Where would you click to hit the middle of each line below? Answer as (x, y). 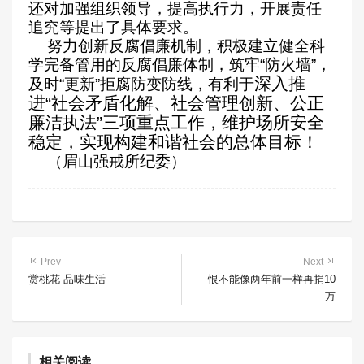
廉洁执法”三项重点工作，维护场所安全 (176, 123)
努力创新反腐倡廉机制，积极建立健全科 (186, 46)
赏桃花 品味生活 (67, 279)
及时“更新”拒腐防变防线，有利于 (141, 84)
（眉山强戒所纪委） (116, 161)
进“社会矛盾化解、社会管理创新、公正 (176, 103)
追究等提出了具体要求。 (115, 27)
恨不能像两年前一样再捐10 (272, 279)
